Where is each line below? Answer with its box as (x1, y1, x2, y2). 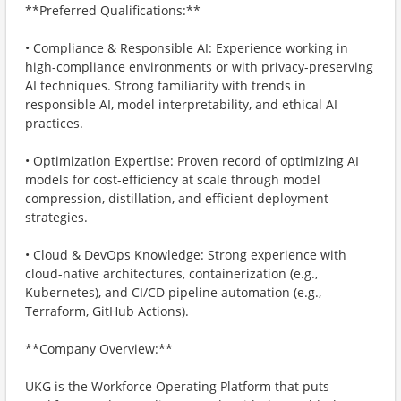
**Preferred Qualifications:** (25, 2, 200, 19)
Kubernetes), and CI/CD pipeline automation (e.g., (25, 284, 321, 301)
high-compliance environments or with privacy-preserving (25, 58, 373, 75)
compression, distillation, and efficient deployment (25, 190, 328, 207)
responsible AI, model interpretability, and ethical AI (25, 96, 337, 113)
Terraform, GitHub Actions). (25, 303, 189, 320)
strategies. (25, 209, 88, 226)
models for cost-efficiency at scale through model (25, 171, 320, 188)
